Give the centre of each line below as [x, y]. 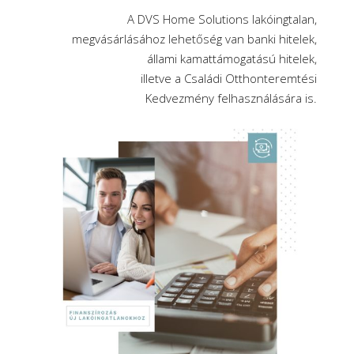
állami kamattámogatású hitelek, [232, 58]
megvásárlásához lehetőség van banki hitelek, [194, 39]
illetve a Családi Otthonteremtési [229, 78]
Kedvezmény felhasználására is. [231, 98]
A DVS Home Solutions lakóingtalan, [222, 19]
